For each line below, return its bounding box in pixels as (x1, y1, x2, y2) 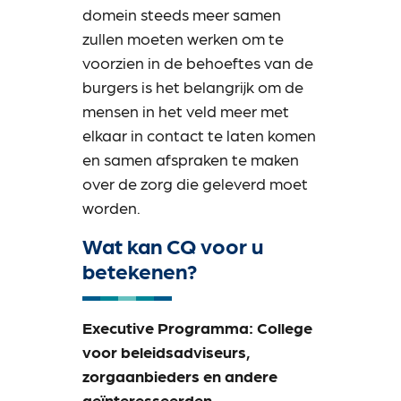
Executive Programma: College (82, 317, 313, 337)
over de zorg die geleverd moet (82, 174, 309, 193)
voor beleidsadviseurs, (82, 341, 252, 361)
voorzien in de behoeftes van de (82, 53, 314, 73)
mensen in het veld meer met (82, 101, 290, 121)
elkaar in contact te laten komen (82, 125, 317, 145)
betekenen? (82, 256, 198, 283)
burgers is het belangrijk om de (82, 77, 304, 97)
